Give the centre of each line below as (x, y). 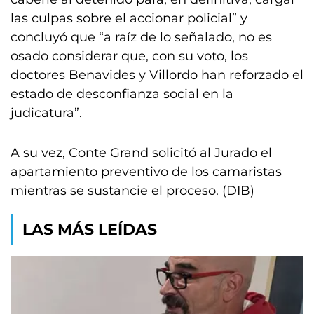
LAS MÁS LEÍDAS (90, 230)
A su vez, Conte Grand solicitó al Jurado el (141, 153)
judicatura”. (46, 113)
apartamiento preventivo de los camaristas (146, 172)
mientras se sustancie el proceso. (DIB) (132, 191)
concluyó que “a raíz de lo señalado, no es (141, 37)
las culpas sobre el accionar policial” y (129, 18)
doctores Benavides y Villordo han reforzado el (157, 75)
